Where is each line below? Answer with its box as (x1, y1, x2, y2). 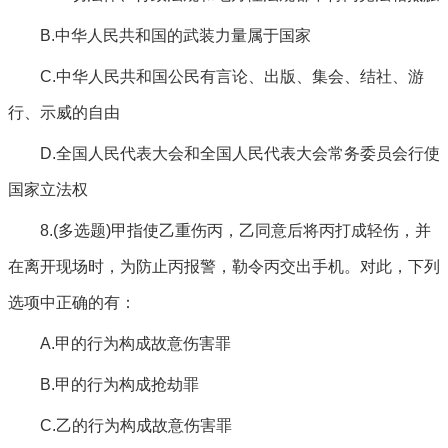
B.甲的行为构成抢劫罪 (40, 376, 199, 393)
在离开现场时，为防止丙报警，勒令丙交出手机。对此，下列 (8, 258, 440, 275)
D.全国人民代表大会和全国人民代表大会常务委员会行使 (40, 145, 440, 162)
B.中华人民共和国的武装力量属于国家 (40, 27, 311, 44)
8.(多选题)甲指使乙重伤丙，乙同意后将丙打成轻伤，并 (40, 222, 431, 239)
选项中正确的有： (8, 294, 136, 311)
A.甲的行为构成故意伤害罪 (40, 335, 231, 352)
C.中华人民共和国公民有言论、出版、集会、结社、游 (40, 68, 424, 85)
